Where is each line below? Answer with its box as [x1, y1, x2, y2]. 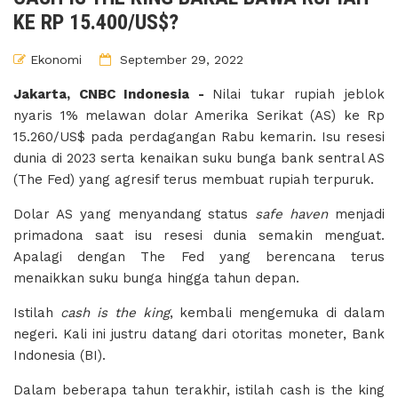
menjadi [328, 206, 386, 223]
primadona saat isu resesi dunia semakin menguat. [13, 227, 385, 244]
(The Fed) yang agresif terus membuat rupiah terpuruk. [13, 171, 374, 188]
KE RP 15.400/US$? [13, 10, 179, 36]
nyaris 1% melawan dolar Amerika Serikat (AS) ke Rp [13, 107, 385, 124]
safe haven [255, 206, 329, 223]
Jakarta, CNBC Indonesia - [13, 86, 213, 103]
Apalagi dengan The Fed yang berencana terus [13, 249, 385, 266]
